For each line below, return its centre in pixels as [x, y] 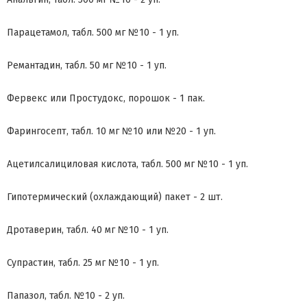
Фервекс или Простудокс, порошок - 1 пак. [106, 99]
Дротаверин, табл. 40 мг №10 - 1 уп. [89, 230]
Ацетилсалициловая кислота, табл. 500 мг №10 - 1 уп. [129, 164]
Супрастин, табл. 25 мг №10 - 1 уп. [83, 263]
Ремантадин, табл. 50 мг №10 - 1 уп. [88, 66]
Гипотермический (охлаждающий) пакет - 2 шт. [116, 197]
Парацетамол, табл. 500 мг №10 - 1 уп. [94, 33]
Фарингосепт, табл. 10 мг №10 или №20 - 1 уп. [113, 132]
